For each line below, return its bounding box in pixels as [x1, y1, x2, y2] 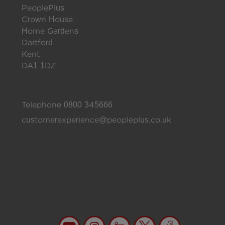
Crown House [22, 15, 73, 25]
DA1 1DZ [22, 61, 56, 71]
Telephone [22, 99, 64, 109]
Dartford [22, 38, 53, 48]
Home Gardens [22, 26, 78, 36]
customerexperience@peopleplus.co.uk [22, 115, 171, 125]
